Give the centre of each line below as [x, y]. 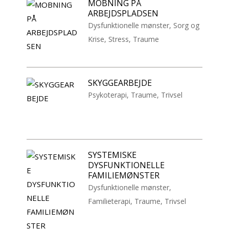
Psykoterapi [108, 95]
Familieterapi [109, 201]
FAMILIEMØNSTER [124, 176]
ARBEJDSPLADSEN [123, 14]
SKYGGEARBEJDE [120, 83]
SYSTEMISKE [112, 155]
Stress [119, 39]
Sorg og [187, 26]
